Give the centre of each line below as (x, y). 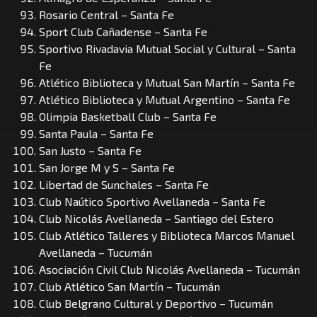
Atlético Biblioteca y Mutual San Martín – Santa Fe (167, 82)
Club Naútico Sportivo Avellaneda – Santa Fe (152, 201)
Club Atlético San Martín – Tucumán (129, 286)
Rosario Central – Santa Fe (106, 14)
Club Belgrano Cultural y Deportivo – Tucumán (156, 303)
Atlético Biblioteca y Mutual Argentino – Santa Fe (165, 99)
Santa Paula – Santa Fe (96, 133)
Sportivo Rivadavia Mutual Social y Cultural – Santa (167, 48)
